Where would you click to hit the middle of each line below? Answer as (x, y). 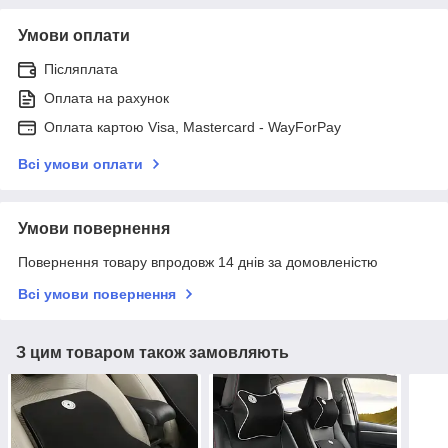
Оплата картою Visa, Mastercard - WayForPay (192, 126)
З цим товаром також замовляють (152, 352)
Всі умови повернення (97, 293)
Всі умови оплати (80, 163)
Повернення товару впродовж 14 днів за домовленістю (198, 261)
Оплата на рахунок (106, 97)
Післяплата (81, 68)
